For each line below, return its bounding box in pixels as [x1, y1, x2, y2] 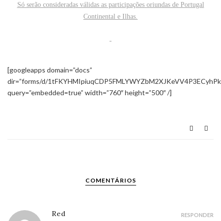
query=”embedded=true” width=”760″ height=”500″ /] [7, 88, 172, 97]
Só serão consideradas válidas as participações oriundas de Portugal [17, 1, 204, 9]
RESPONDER [181, 212, 214, 219]
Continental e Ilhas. [83, 13, 138, 21]
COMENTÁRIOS [85, 177, 136, 184]
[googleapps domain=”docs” [7, 66, 92, 74]
